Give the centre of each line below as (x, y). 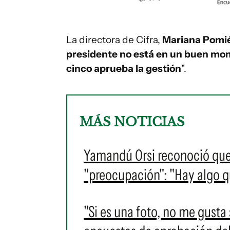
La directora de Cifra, (114, 40)
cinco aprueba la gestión (124, 68)
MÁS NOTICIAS (132, 122)
